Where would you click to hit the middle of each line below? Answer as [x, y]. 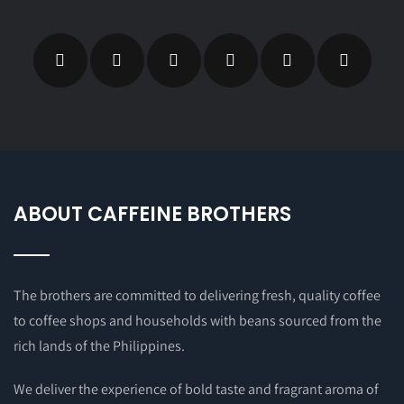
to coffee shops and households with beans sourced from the [197, 320]
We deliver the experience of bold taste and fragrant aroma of [196, 389]
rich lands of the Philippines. [99, 345]
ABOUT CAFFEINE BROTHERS [152, 214]
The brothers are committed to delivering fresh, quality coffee [197, 295]
